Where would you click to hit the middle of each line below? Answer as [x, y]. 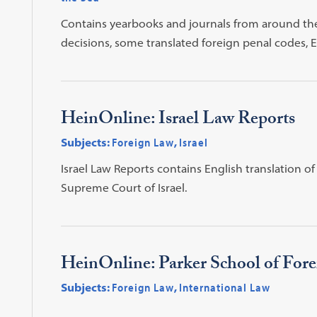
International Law [224, 287]
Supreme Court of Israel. [123, 187]
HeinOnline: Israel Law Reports [178, 120]
